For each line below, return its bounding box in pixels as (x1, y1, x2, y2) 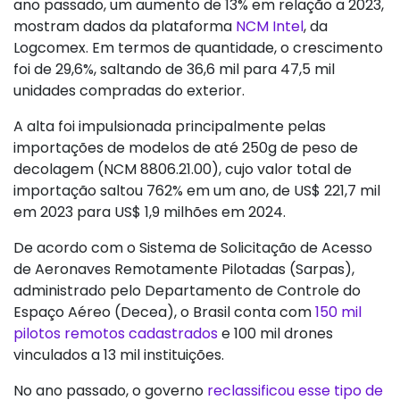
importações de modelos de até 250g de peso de (13, 137, 358, 159)
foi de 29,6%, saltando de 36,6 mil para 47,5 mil (13, 59, 335, 80)
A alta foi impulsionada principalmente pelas (13, 116, 326, 137)
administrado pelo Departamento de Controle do (13, 280, 361, 302)
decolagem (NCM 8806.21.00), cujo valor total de (13, 159, 352, 180)
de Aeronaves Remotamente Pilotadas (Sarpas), (13, 259, 354, 280)
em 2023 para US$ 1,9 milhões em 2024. (13, 202, 286, 223)
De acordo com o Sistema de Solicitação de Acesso (13, 237, 372, 259)
